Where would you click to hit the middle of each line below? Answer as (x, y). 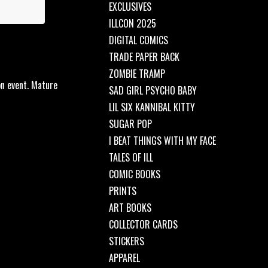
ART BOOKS (130, 208)
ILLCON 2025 (133, 23)
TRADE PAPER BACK (144, 57)
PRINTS (123, 191)
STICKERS (127, 241)
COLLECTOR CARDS (143, 224)
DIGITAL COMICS (138, 40)
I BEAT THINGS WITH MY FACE (162, 141)
